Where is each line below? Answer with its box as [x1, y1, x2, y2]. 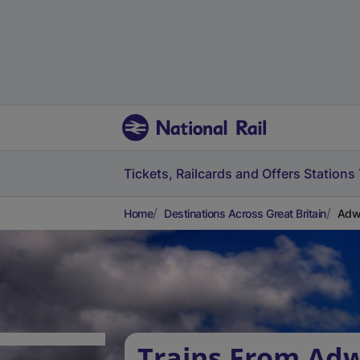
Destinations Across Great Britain [164, 207, 326, 220]
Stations [304, 166, 355, 182]
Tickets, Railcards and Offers [124, 166, 301, 182]
